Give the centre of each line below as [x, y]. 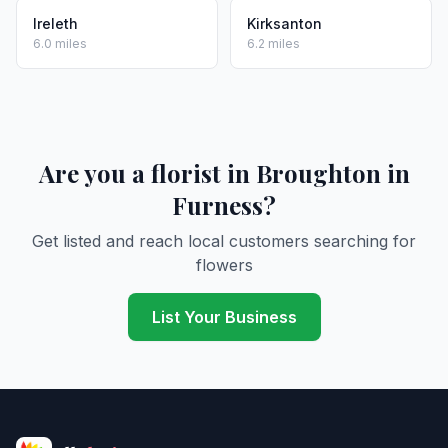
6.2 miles [273, 43]
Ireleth [55, 23]
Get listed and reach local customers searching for [224, 241]
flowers [224, 265]
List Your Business [224, 317]
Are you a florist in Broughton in [224, 173]
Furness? [224, 205]
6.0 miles [60, 43]
